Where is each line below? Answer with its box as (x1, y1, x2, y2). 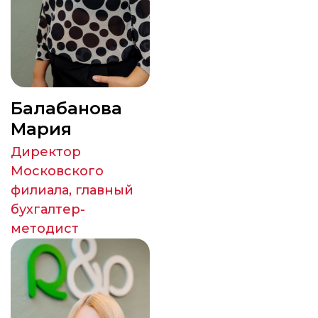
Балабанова (11, 98, 122, 119)
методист (11, 221, 79, 236)
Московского (11, 163, 104, 179)
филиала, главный (11, 182, 133, 198)
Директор (11, 144, 81, 160)
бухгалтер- (11, 202, 85, 217)
